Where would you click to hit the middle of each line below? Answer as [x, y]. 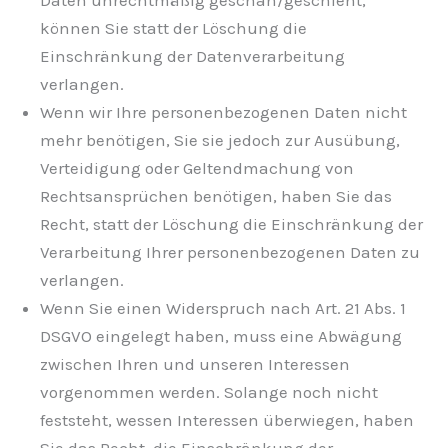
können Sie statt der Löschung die [173, 28]
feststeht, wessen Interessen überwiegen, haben [227, 420]
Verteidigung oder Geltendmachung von [197, 168]
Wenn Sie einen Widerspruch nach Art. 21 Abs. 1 [223, 308]
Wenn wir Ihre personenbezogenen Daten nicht [223, 112]
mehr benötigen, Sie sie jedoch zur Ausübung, [220, 140]
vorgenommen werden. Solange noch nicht [209, 392]
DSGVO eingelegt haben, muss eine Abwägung [221, 336]
